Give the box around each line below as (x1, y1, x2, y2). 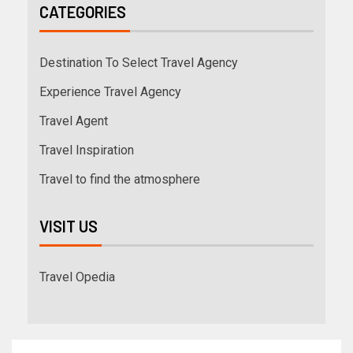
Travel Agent (39, 113, 108, 129)
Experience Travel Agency (39, 84, 181, 100)
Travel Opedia (39, 269, 115, 285)
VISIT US (39, 217, 98, 236)
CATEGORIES (39, 2, 126, 22)
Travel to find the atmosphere (39, 172, 200, 188)
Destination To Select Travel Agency (39, 55, 238, 71)
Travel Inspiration (39, 143, 134, 158)
